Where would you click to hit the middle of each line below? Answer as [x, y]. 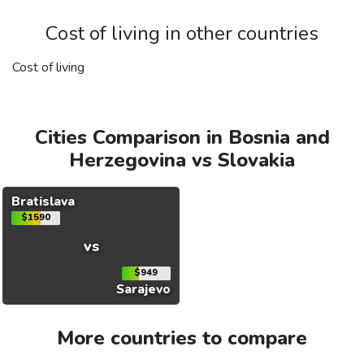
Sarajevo [144, 290]
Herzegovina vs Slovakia [182, 160]
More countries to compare [182, 338]
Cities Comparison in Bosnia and [182, 138]
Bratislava [43, 202]
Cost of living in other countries [182, 34]
